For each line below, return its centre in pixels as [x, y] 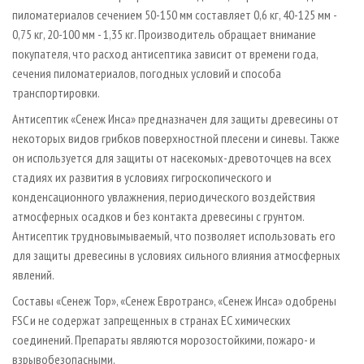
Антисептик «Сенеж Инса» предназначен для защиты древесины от [175, 119]
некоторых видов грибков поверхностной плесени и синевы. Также [176, 139]
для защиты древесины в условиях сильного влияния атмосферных [176, 256]
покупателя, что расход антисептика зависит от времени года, [165, 54]
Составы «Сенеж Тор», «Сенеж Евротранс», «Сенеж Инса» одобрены [174, 301]
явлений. [33, 275]
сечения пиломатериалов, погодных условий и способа [147, 74]
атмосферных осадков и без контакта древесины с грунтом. [158, 217]
